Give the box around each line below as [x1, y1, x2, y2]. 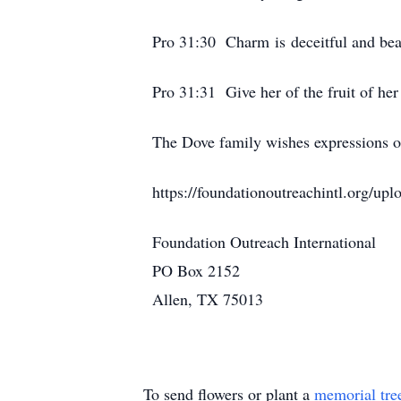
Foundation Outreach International [152, 231, 376, 252]
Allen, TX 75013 [152, 288, 263, 310]
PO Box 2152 [152, 260, 240, 281]
